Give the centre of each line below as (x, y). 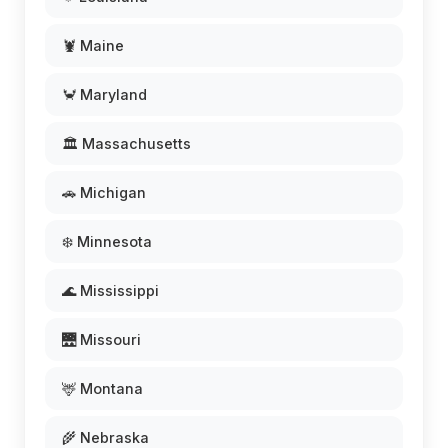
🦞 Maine (93, 45)
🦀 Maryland (104, 94)
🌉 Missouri (101, 339)
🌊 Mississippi (110, 290)
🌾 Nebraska (105, 437)
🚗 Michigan (104, 192)
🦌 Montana (102, 388)
